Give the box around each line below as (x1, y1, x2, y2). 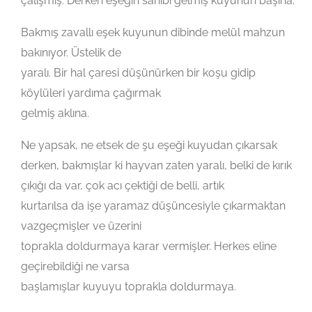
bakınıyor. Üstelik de (21, 46, 121, 60)
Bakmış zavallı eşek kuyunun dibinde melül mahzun (21, 26, 285, 40)
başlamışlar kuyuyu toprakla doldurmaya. (21, 280, 236, 294)
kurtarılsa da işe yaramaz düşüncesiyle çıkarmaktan (21, 199, 286, 213)
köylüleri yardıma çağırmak (21, 86, 161, 100)
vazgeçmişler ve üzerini (21, 219, 141, 233)
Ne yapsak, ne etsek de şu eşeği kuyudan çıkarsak (21, 139, 277, 153)
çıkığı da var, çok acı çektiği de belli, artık (21, 179, 224, 193)
